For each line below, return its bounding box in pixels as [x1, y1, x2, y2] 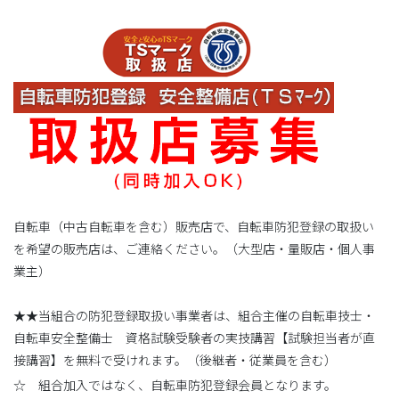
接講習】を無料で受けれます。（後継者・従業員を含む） [13, 350, 337, 369]
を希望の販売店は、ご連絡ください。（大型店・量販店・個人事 [13, 239, 375, 257]
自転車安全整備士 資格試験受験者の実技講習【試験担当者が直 [13, 328, 375, 346]
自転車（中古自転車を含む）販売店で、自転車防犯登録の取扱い [13, 216, 374, 235]
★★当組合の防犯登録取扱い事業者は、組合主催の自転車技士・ [13, 305, 375, 324]
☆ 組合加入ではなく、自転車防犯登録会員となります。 [13, 375, 337, 394]
